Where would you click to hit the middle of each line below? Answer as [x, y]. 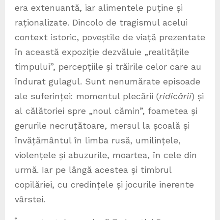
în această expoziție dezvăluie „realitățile [102, 52]
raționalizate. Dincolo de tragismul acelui [101, 22]
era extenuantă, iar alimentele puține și [99, 7]
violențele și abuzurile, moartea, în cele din [106, 155]
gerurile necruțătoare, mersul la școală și [102, 125]
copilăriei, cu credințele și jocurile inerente [104, 184]
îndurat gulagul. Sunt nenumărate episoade [108, 81]
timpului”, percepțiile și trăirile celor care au [108, 66]
